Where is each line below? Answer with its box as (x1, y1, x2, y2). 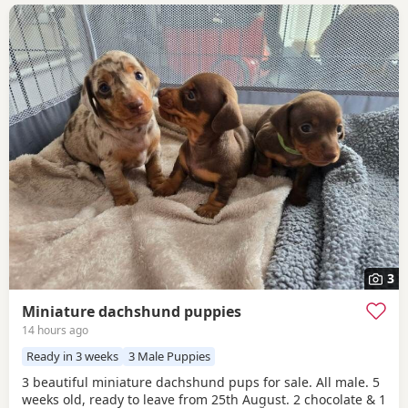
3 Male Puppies (127, 348, 210, 365)
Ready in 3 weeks (26, 348, 119, 365)
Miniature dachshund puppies (22, 301, 241, 322)
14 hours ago (22, 322, 88, 339)
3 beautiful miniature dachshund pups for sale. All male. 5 (22, 372, 380, 391)
